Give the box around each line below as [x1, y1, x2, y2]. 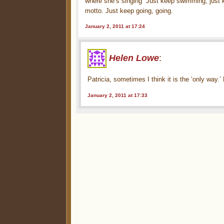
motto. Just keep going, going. [85, 6, 173, 14]
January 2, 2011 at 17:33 [87, 92, 148, 98]
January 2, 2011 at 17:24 [85, 23, 145, 29]
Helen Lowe [109, 52, 159, 63]
